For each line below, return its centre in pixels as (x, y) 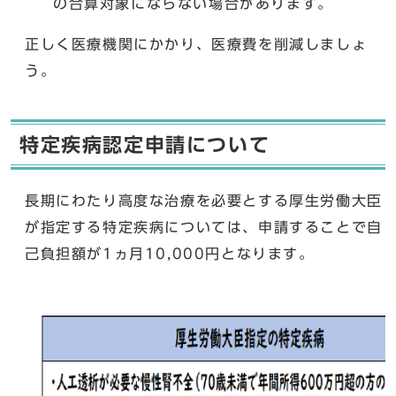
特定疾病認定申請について (145, 145)
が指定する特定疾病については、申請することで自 (204, 228)
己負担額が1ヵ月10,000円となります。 (170, 254)
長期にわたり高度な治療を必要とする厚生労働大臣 (204, 201)
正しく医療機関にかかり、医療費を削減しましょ (196, 45)
